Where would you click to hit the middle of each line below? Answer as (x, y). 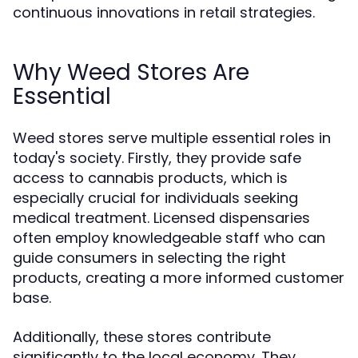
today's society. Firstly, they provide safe (157, 158)
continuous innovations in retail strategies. (164, 12)
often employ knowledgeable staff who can (169, 238)
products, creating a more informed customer (179, 278)
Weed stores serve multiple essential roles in (172, 138)
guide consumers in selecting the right (149, 258)
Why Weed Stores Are (131, 72)
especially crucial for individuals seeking (155, 198)
